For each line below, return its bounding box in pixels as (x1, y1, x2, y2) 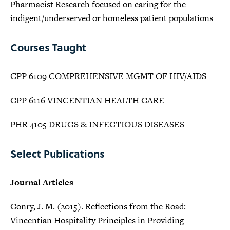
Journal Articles (10, 176, 73, 188)
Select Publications (10, 146, 105, 161)
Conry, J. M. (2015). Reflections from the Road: (10, 200, 186, 213)
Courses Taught (10, 40, 86, 55)
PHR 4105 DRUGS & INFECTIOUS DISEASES (10, 118, 184, 130)
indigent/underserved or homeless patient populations (10, 12, 213, 24)
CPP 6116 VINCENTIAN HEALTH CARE (10, 94, 164, 106)
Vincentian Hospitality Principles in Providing (10, 214, 184, 226)
